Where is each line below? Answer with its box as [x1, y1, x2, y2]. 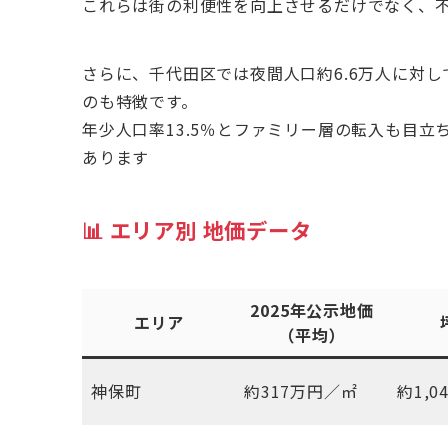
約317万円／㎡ [244, 379, 358, 403]
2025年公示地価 [250, 298, 374, 322]
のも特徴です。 [82, 89, 198, 113]
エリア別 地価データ [103, 214, 312, 245]
